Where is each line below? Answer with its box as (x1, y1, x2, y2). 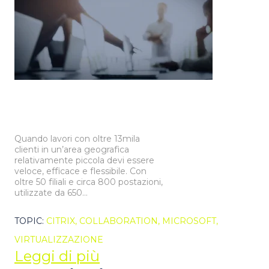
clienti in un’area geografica (14, 144, 129, 155)
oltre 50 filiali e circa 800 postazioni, (14, 177, 163, 187)
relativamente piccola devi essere (14, 155, 154, 166)
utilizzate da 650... (14, 187, 88, 198)
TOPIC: (14, 216, 46, 227)
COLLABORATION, (79, 216, 162, 227)
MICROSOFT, (162, 216, 218, 227)
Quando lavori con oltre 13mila (14, 133, 140, 144)
